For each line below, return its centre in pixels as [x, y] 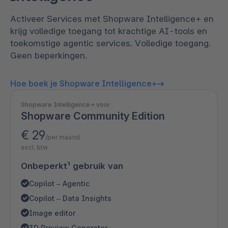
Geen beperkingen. [49, 55]
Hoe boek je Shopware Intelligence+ [83, 83]
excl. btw [35, 147]
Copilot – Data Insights [70, 198]
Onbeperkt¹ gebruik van [72, 166]
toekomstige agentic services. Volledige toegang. [110, 43]
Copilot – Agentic [59, 183]
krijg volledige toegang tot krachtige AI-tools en [109, 31]
